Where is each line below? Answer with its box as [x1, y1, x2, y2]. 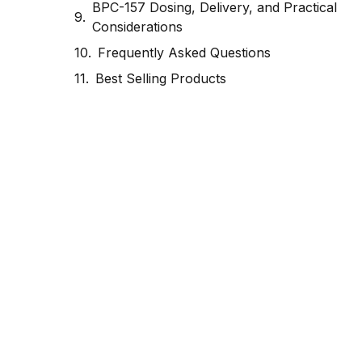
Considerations [92, 19, 183, 36]
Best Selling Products [95, 70, 226, 87]
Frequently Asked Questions [98, 44, 271, 61]
